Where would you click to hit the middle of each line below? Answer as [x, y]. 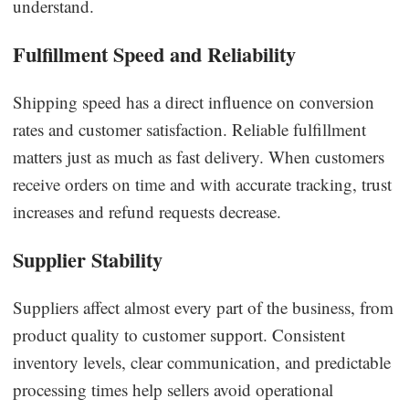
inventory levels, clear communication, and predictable [202, 362]
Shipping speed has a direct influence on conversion [194, 101]
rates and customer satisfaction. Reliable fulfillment [190, 129]
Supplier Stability [88, 259]
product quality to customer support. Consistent [179, 334]
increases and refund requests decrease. [147, 211]
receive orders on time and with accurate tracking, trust [203, 184]
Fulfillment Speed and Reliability [155, 54]
